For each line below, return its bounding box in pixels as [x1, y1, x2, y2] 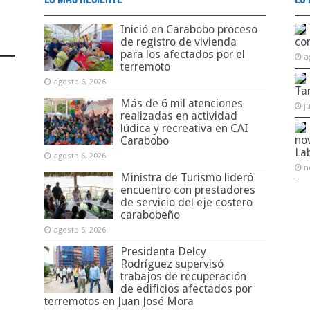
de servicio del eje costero [120, 196, 253, 210]
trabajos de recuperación [120, 270, 246, 284]
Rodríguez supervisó [120, 257, 224, 271]
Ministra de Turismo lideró [120, 171, 253, 185]
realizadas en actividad [120, 109, 237, 123]
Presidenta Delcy [120, 245, 206, 259]
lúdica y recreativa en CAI [120, 122, 248, 136]
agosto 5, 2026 [53, 226, 106, 235]
